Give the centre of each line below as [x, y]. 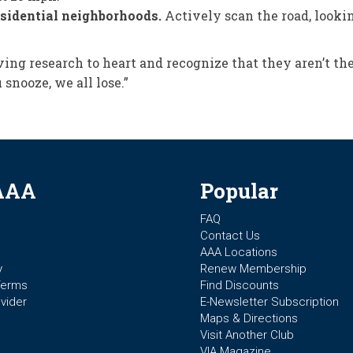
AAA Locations [239, 252]
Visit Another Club [247, 335]
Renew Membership [253, 269]
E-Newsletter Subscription [269, 302]
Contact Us [230, 236]
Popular [239, 191]
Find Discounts [240, 285]
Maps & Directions [249, 318]
